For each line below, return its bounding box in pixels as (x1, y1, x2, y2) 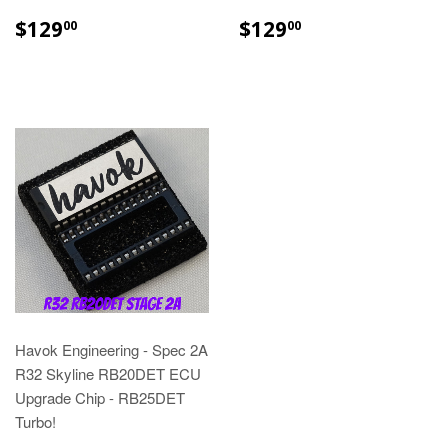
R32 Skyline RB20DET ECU (15, 362, 201, 384)
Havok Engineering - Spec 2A (15, 338, 208, 360)
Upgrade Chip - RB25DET (15, 386, 185, 408)
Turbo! (15, 410, 56, 432)
